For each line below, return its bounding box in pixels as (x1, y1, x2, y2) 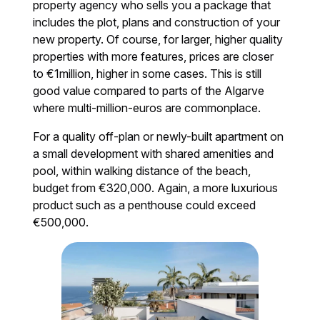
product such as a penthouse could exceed (33, 198, 256, 213)
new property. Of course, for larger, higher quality (33, 32, 284, 47)
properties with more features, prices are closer (33, 49, 274, 64)
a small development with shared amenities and (33, 146, 274, 161)
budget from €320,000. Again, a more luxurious (33, 181, 279, 196)
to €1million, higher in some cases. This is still (33, 66, 262, 81)
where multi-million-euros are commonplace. (33, 101, 261, 116)
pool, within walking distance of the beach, (33, 164, 251, 179)
